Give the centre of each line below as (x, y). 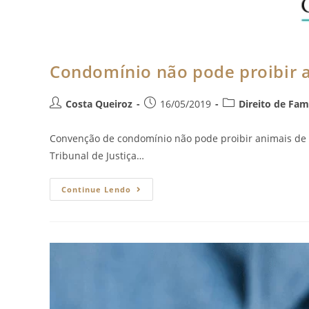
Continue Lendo (96, 189)
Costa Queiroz (99, 103)
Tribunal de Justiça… (97, 155)
